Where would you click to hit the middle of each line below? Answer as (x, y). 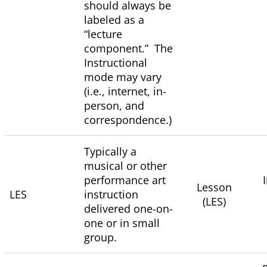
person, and (114, 106)
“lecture (103, 34)
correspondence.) (129, 120)
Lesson (216, 187)
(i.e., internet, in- (125, 91)
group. (102, 237)
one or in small (122, 223)
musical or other (125, 166)
